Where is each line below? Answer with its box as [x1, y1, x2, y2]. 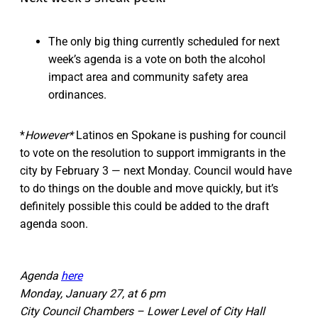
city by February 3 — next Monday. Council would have [20, 164, 292, 178]
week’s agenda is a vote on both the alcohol [48, 53, 265, 67]
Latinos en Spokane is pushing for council [73, 128, 286, 143]
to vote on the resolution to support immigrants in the [20, 146, 285, 160]
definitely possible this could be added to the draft [20, 199, 269, 214]
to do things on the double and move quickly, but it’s [20, 182, 278, 196]
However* [25, 128, 73, 143]
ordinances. [48, 88, 106, 102]
